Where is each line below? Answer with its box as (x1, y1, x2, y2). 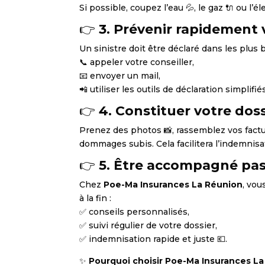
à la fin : (79, 193, 112, 204)
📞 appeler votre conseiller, (79, 57, 195, 68)
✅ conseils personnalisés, (79, 206, 190, 218)
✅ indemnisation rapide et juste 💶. (79, 234, 228, 245)
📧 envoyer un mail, (79, 70, 161, 82)
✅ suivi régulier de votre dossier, (79, 220, 218, 231)
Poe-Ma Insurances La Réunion (104, 179, 243, 190)
